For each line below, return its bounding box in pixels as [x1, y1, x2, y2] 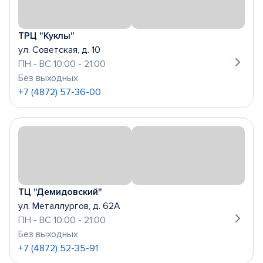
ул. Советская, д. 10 [18, 44, 100, 56]
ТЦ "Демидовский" [18, 186, 102, 198]
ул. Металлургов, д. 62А [18, 200, 120, 212]
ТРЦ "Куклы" [18, 30, 75, 42]
